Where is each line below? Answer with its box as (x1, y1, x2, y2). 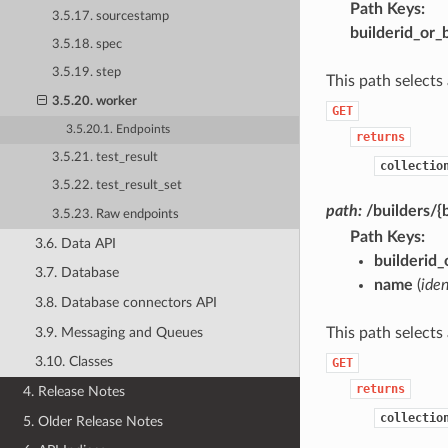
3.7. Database (34, 265, 119, 281)
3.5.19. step (52, 66, 122, 80)
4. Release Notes (23, 383, 126, 399)
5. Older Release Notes (23, 413, 164, 429)
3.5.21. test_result (52, 150, 159, 164)
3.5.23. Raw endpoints (52, 207, 180, 221)
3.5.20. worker (52, 94, 138, 108)
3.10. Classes (34, 354, 113, 370)
